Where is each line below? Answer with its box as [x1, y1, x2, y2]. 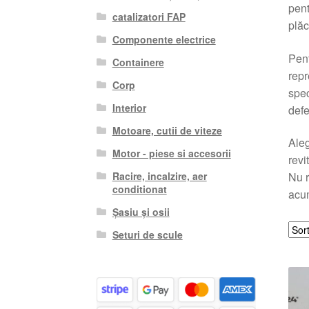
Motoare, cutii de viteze [112, 123, 222, 137]
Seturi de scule [112, 227, 183, 241]
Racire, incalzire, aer [112, 168, 207, 183]
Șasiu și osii [112, 204, 170, 219]
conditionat [112, 181, 167, 196]
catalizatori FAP [112, 9, 186, 23]
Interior [112, 100, 146, 114]
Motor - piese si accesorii [112, 146, 231, 160]
